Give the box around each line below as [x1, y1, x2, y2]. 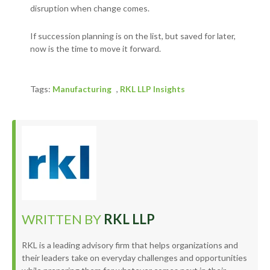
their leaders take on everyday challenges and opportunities [22, 253, 247, 263]
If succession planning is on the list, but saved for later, [30, 31, 236, 42]
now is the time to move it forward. [30, 43, 161, 54]
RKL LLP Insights [120, 84, 185, 95]
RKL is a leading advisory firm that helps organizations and [22, 240, 238, 251]
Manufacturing [52, 84, 111, 95]
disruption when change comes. [30, 3, 149, 14]
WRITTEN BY [22, 211, 104, 228]
